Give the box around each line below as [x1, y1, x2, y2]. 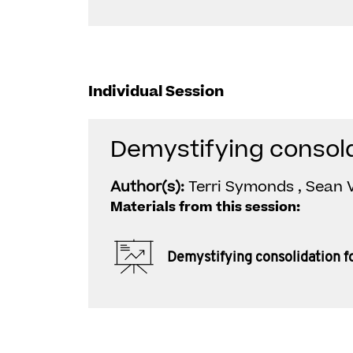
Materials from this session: [110, 198, 300, 217]
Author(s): [110, 176, 188, 198]
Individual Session [88, 81, 224, 102]
